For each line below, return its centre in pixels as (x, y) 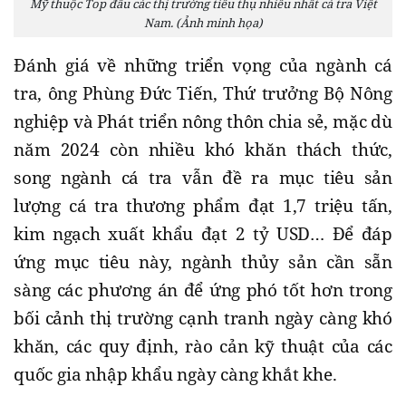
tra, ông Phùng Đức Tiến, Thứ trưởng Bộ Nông (203, 93)
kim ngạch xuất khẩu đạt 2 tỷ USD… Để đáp (203, 233)
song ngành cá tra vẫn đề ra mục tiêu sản (203, 177)
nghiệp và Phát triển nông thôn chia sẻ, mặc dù (203, 121)
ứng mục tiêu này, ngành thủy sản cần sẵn (203, 261)
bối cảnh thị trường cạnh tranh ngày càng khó (203, 318)
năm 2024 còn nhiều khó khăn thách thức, (203, 149)
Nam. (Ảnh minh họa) (203, 22)
